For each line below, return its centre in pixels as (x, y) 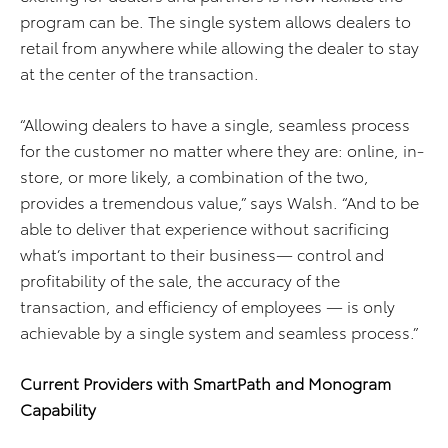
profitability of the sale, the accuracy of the (180, 280)
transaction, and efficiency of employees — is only (207, 306)
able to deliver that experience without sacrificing (204, 228)
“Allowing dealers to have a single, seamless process (215, 124)
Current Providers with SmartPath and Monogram (205, 383)
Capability (58, 409)
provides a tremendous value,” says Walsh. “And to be (219, 202)
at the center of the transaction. (139, 73)
